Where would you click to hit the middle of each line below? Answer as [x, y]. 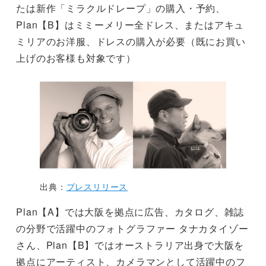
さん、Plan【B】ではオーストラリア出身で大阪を [130, 245]
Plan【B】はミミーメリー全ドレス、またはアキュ [130, 25]
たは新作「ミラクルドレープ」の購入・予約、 [121, 8]
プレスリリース [97, 187]
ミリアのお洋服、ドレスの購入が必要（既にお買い [131, 42]
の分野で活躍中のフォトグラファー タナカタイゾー [132, 229]
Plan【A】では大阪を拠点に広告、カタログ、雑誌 [130, 212]
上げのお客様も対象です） [76, 58]
